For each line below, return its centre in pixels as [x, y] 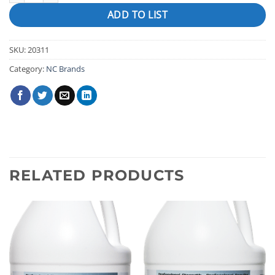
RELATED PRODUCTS [97, 175]
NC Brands [65, 68]
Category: [28, 68]
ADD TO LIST [137, 14]
